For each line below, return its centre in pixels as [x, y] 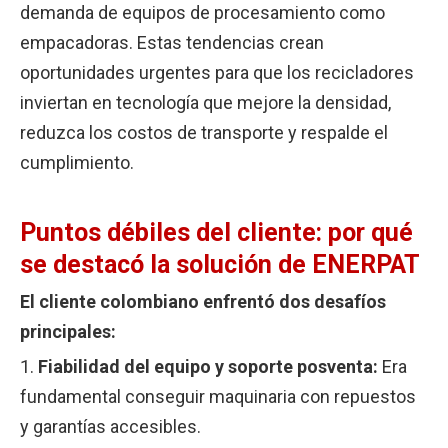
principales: [68, 331]
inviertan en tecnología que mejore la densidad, [205, 102]
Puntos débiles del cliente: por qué [216, 232]
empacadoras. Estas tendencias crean [172, 42]
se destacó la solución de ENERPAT [220, 264]
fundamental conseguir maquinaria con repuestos [218, 396]
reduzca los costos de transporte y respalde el [204, 132]
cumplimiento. [77, 162]
